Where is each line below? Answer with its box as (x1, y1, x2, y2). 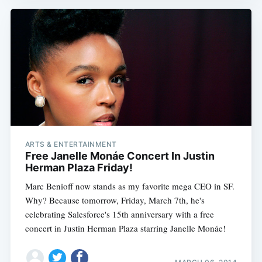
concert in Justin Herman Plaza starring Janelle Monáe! (25, 222, 226, 234)
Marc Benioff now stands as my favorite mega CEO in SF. (25, 180, 235, 192)
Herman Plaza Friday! (25, 161, 133, 174)
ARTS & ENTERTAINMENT (25, 139, 117, 149)
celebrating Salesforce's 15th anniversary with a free (25, 208, 214, 220)
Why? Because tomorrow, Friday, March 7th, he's (25, 194, 205, 206)
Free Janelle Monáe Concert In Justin (25, 149, 215, 162)
